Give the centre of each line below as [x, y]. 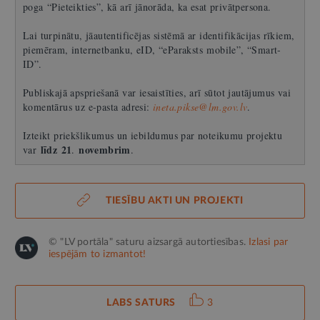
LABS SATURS [141, 302]
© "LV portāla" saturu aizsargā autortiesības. [149, 242]
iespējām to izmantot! [97, 254]
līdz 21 [56, 149]
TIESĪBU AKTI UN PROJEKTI [175, 200]
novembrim [102, 149]
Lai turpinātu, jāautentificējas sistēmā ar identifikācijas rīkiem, [159, 35]
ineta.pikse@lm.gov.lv [200, 106]
